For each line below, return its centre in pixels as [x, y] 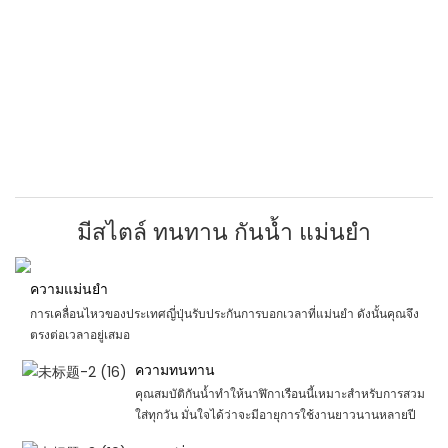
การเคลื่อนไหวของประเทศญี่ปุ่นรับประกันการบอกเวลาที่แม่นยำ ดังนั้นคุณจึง [224, 313]
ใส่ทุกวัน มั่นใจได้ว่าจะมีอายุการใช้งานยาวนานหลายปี [275, 415]
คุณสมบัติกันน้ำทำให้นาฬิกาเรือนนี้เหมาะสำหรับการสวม [279, 394]
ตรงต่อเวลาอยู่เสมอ [79, 334]
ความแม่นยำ [68, 289]
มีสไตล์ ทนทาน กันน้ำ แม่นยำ [224, 231]
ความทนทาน [174, 370]
